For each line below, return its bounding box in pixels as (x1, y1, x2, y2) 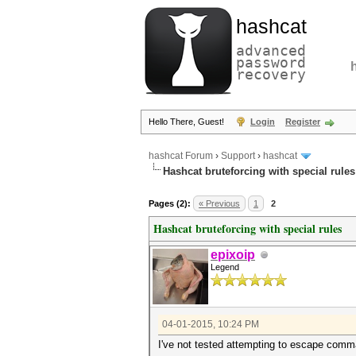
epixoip (211, 248, 255, 261)
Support (221, 150, 255, 162)
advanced (236, 42, 306, 59)
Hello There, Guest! (149, 117, 226, 126)
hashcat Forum (149, 150, 213, 162)
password (236, 54, 306, 71)
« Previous (199, 199, 240, 208)
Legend (211, 262, 239, 272)
